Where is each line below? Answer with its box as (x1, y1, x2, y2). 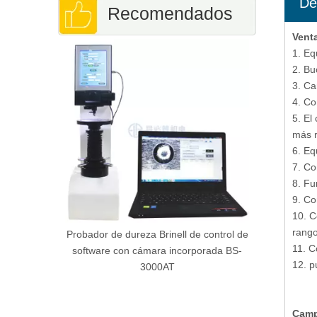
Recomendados (108, 4, 233, 23)
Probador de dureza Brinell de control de (66, 229, 248, 240)
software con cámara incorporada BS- (72, 245, 242, 256)
